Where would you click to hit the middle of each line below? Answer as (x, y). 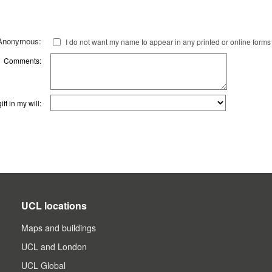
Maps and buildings (58, 227)
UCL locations (54, 205)
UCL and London (54, 246)
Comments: (23, 61)
